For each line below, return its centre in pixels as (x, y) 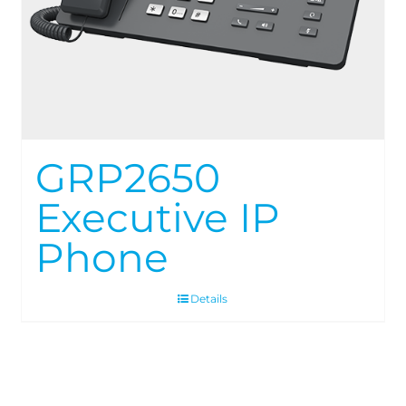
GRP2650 (128, 178)
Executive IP (158, 218)
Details (209, 299)
